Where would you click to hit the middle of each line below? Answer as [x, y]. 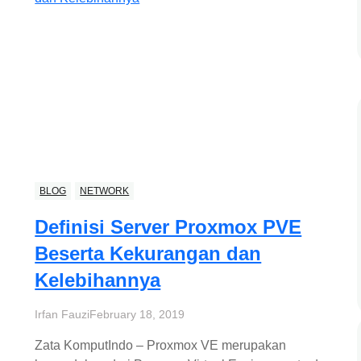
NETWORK [105, 191]
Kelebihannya [98, 280]
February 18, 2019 [137, 315]
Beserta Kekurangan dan [148, 254]
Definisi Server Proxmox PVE [168, 227]
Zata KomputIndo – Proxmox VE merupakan [161, 346]
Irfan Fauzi [62, 315]
